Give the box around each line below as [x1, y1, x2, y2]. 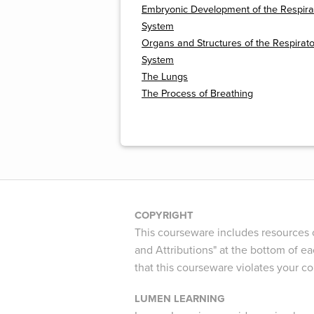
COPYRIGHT [135, 209, 193, 221]
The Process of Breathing [142, 88, 253, 100]
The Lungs [142, 71, 188, 83]
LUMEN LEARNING [135, 292, 225, 305]
